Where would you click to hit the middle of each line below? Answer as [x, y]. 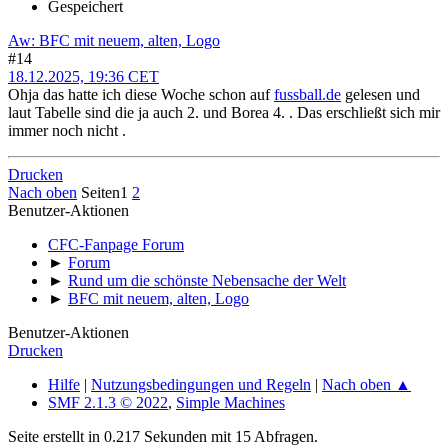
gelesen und [380, 95]
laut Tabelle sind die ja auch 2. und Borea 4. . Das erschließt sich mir [224, 113]
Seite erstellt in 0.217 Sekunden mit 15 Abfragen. [163, 437]
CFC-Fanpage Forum [116, 245]
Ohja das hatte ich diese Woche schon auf [141, 95]
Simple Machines [230, 403]
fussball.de [307, 95]
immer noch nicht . [67, 131]
